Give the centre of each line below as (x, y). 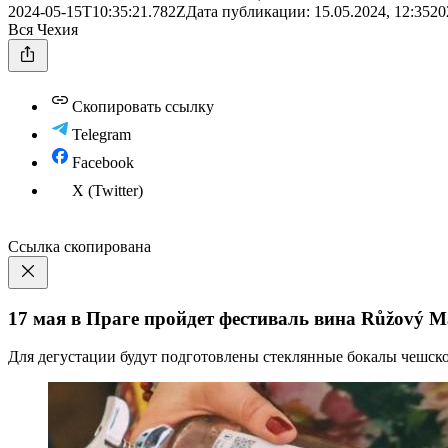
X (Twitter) (107, 190)
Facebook (103, 162)
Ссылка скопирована (79, 246)
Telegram (101, 134)
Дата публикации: (250, 11)
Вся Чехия (43, 29)
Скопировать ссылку (143, 106)
